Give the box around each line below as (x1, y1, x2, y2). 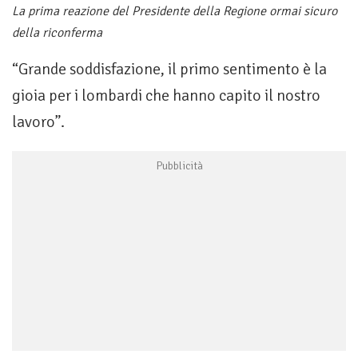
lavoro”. (12, 112, 65, 133)
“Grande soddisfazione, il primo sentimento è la (12, 59, 327, 80)
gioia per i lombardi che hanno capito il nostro (12, 86, 320, 106)
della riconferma (12, 25, 102, 42)
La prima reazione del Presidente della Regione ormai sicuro (12, 3, 337, 20)
